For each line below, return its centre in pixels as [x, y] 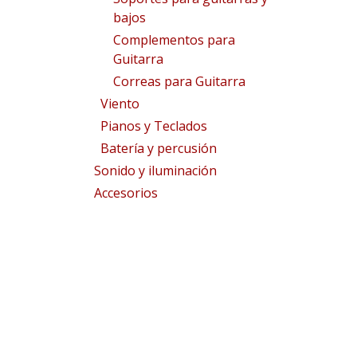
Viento [120, 104]
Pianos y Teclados [154, 126]
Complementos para [174, 40]
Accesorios [126, 193]
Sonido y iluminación [155, 171]
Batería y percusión [159, 148]
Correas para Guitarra [179, 81]
